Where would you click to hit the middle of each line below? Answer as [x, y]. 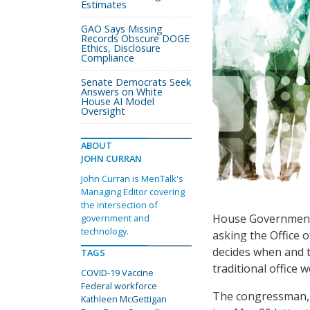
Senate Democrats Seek [136, 82]
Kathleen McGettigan [124, 299]
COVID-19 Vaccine [117, 273]
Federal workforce [119, 286]
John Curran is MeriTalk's [132, 179]
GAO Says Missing [122, 29]
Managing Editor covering [133, 192]
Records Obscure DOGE [135, 38]
